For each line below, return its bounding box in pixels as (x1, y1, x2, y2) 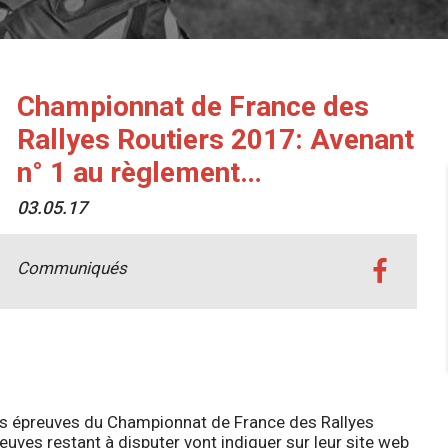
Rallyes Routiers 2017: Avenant (16, 122, 414, 156)
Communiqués (16, 257, 127, 278)
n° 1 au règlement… (16, 155, 262, 189)
